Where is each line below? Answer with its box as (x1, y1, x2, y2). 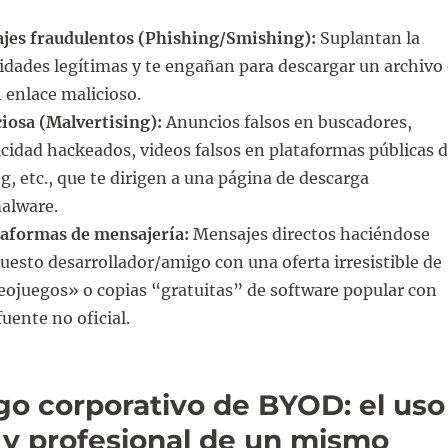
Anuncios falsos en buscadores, (161, 111, 412, 132)
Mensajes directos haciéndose (188, 223, 430, 244)
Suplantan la (315, 27, 420, 48)
